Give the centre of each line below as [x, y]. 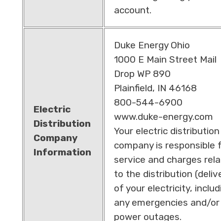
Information [62, 152]
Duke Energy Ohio [152, 45]
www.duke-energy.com [163, 116]
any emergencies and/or [166, 202]
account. [132, 10]
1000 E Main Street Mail [165, 59]
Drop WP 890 [142, 74]
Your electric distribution [166, 131]
